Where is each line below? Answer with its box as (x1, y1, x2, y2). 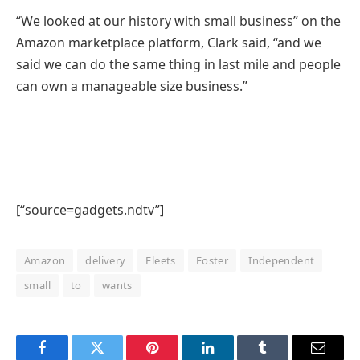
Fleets (145, 253, 176, 268)
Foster (195, 253, 229, 268)
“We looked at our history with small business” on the (16, 11, 341, 30)
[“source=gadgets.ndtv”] (16, 201, 164, 219)
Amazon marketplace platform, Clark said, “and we (16, 33, 321, 51)
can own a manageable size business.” (16, 76, 247, 95)
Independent (248, 253, 315, 268)
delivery (85, 253, 126, 268)
